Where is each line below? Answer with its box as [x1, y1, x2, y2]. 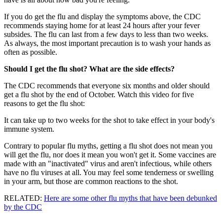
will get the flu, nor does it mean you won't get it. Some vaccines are [4, 150, 216, 159]
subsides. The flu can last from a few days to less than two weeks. [4, 30, 208, 39]
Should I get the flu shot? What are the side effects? [4, 65, 175, 74]
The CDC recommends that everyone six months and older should [4, 81, 210, 90]
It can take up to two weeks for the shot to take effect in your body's [4, 116, 215, 125]
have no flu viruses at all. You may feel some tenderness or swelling [4, 168, 214, 177]
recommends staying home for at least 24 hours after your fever [4, 21, 200, 30]
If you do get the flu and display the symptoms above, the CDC [4, 12, 201, 21]
